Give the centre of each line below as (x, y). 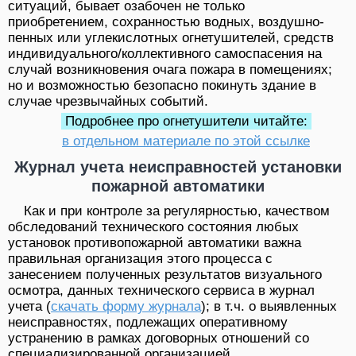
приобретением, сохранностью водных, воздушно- (166, 22)
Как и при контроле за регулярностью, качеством (177, 211)
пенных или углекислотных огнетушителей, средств (171, 38)
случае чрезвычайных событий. (108, 102)
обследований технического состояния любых (153, 227)
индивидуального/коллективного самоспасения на (165, 54)
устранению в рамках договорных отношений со (159, 339)
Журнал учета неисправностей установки (178, 167)
